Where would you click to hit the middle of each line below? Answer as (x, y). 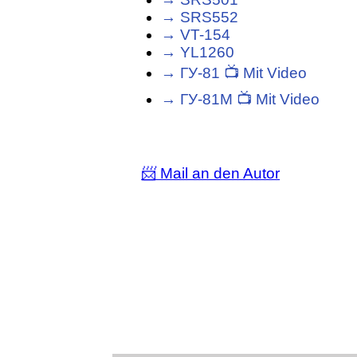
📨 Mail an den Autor (211, 174)
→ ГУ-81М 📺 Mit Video (241, 100)
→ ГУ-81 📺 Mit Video (234, 73)
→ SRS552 (200, 18)
